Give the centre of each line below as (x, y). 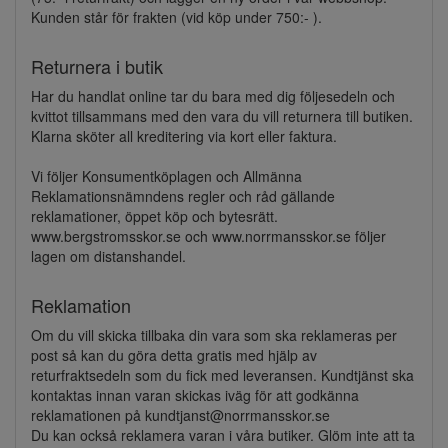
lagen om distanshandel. (108, 256)
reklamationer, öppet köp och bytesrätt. (154, 216)
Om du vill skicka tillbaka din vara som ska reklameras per (214, 335)
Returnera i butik (97, 66)
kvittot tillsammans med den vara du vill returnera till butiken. (222, 116)
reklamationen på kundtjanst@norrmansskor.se (180, 415)
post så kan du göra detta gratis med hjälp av (174, 355)
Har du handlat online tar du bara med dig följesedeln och (213, 96)
